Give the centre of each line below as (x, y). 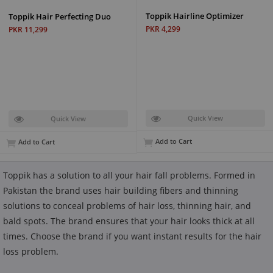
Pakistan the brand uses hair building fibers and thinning (121, 190)
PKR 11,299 (28, 29)
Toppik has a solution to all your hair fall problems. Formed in (129, 175)
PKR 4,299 (163, 29)
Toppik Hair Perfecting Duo (60, 16)
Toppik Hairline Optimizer (195, 16)
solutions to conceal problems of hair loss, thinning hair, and (127, 205)
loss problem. (31, 251)
